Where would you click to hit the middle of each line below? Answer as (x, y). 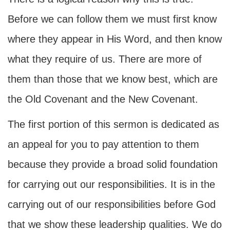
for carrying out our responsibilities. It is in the (111, 184)
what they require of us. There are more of (105, 59)
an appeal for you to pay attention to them (103, 144)
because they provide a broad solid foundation (113, 164)
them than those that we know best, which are (113, 79)
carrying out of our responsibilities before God (112, 204)
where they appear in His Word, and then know (115, 39)
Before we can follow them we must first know (112, 19)
